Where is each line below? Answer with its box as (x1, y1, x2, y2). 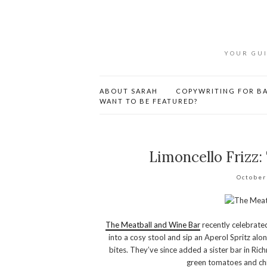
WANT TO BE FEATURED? (100, 97, 198, 105)
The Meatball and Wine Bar (105, 220, 201, 230)
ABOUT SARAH (100, 87, 158, 95)
